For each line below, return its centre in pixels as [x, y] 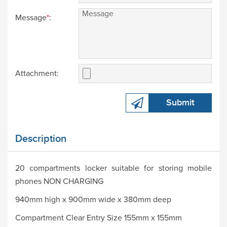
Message [31, 17]
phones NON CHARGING [59, 181]
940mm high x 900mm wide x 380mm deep [93, 199]
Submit [180, 102]
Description [41, 139]
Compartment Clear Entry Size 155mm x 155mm [99, 218]
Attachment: [37, 73]
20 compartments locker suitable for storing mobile [113, 168]
